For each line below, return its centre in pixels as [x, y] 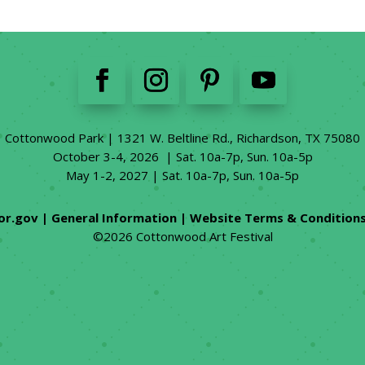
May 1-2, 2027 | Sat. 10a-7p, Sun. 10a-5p [182, 175]
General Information [114, 218]
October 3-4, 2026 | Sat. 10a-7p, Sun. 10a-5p [182, 156]
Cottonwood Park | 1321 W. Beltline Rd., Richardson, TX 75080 [182, 137]
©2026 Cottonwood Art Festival [182, 237]
